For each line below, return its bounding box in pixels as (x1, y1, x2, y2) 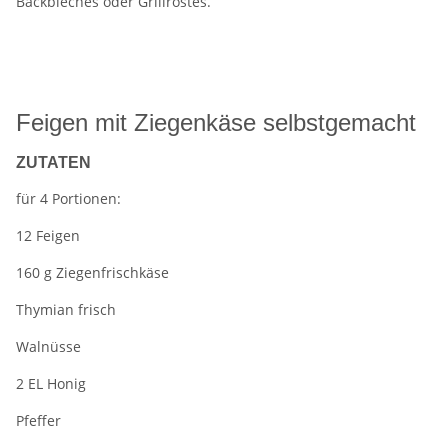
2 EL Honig (16, 374, 86, 394)
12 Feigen (16, 226, 80, 246)
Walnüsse (16, 337, 81, 357)
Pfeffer (16, 411, 61, 431)
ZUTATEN (16, 154, 91, 172)
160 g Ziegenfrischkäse (16, 263, 169, 283)
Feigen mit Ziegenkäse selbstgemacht (16, 109, 416, 137)
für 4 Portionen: (16, 189, 121, 209)
